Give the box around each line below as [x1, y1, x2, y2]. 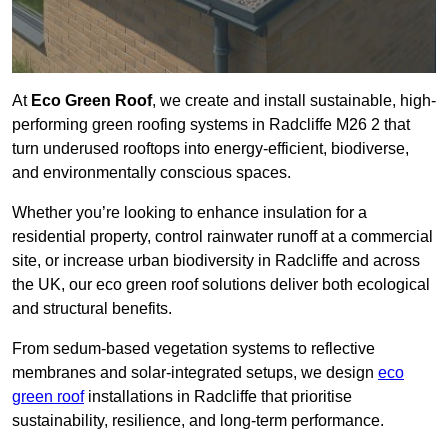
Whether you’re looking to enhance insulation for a [12, 204, 367, 222]
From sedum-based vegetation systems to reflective [12, 340, 375, 358]
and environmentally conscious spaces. [12, 164, 291, 182]
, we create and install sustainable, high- [152, 92, 436, 110]
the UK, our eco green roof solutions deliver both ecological [12, 276, 430, 294]
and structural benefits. [12, 300, 172, 318]
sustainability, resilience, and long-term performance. [12, 412, 384, 430]
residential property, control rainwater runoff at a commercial [12, 228, 433, 246]
